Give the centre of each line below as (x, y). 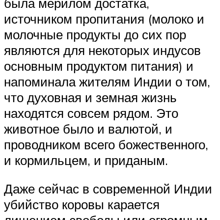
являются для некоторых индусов (102, 50)
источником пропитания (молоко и (104, 19)
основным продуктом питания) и (99, 66)
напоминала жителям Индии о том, (107, 82)
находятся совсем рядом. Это (91, 113)
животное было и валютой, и (88, 129)
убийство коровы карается (82, 204)
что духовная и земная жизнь (90, 97)
